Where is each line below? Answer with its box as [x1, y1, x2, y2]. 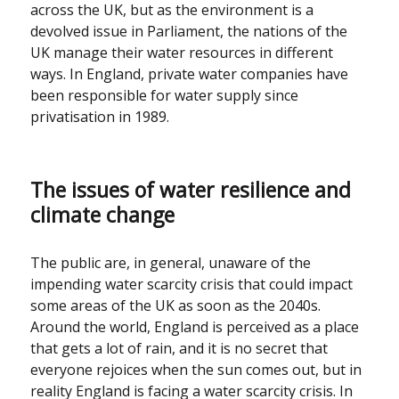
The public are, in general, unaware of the [30, 253, 312, 273]
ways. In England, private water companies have [30, 64, 349, 85]
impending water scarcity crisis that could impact [30, 274, 354, 295]
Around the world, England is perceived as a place [30, 317, 360, 338]
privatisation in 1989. [30, 107, 170, 127]
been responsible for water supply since [30, 85, 299, 106]
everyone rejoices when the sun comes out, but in [30, 360, 362, 380]
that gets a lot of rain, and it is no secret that [30, 338, 329, 359]
